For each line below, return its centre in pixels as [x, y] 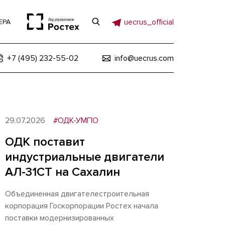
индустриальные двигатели [85, 157]
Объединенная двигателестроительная [77, 194]
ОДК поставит [45, 142]
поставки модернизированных [60, 218]
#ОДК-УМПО [76, 121]
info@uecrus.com [144, 58]
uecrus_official [149, 22]
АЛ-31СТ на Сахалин [63, 172]
